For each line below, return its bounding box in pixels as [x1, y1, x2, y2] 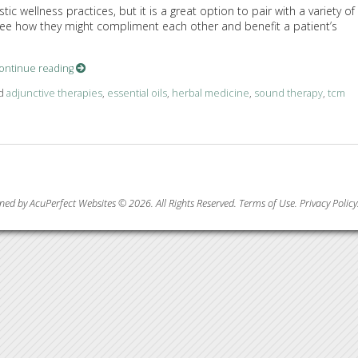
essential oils [106, 86, 167, 101]
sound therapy [253, 86, 323, 101]
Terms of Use [239, 197, 295, 211]
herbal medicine [171, 86, 249, 101]
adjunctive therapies [6, 86, 102, 101]
